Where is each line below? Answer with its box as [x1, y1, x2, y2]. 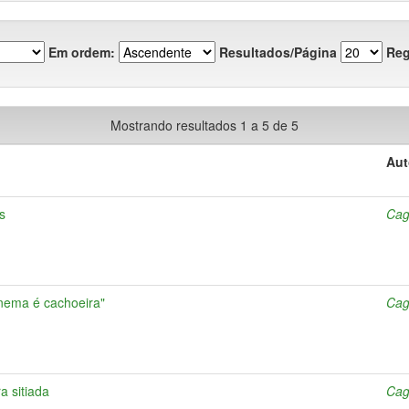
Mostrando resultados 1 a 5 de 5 [110, 116, 299, 134]
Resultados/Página [219, 42, 337, 61]
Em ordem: [48, 42, 115, 61]
